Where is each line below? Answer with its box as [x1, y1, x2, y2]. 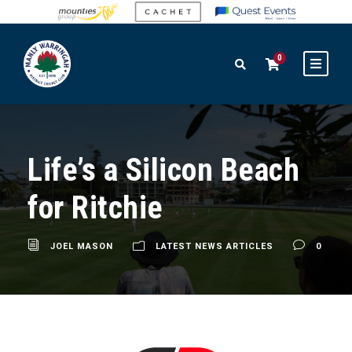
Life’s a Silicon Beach [27, 152, 299, 189]
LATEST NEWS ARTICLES [156, 241, 273, 252]
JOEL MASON [50, 241, 113, 252]
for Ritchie [27, 189, 163, 227]
